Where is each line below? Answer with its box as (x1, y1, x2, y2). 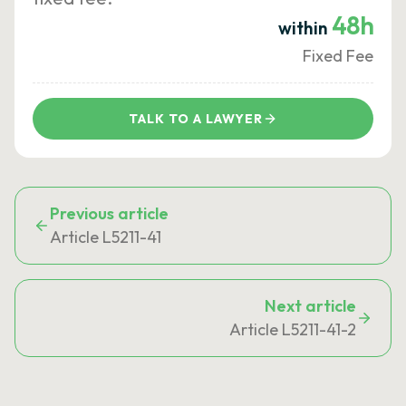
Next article (265, 295, 356, 316)
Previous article (50, 203, 169, 224)
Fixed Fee (303, 45, 373, 66)
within (277, 17, 332, 39)
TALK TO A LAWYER (128, 111, 264, 127)
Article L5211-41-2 (229, 319, 356, 340)
